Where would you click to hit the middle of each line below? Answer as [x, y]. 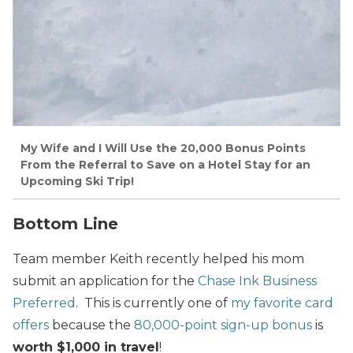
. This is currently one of [153, 303]
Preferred [44, 303]
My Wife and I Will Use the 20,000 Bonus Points [163, 149]
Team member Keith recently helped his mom [158, 258]
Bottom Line [65, 223]
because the [91, 325]
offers [31, 325]
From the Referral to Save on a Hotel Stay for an [165, 165]
